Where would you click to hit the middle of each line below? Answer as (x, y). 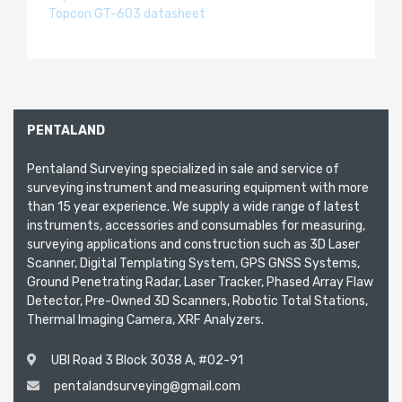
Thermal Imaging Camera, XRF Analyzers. (145, 320)
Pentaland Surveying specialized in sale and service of (183, 170)
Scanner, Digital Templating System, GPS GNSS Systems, (193, 264)
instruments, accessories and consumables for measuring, (196, 226)
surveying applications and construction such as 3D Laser (193, 245)
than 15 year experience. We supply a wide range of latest (193, 207)
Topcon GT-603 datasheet (127, 14)
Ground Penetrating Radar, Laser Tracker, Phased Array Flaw (200, 283)
